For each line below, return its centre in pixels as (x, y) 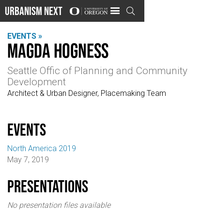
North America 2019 (42, 148)
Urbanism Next (34, 11)
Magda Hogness (58, 50)
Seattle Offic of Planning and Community (97, 71)
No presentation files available (59, 205)
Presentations (48, 186)
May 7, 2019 (28, 159)
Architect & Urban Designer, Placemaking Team (87, 93)
